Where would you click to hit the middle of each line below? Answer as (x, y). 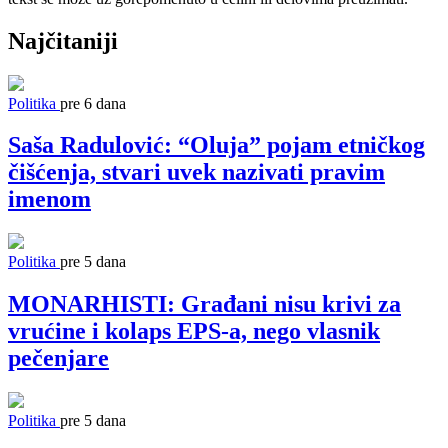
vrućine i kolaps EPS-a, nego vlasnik (194, 331)
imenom (49, 199)
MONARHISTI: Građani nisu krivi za (204, 304)
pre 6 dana (93, 103)
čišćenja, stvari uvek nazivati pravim (196, 172)
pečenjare (58, 358)
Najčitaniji (63, 40)
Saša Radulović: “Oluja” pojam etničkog (216, 145)
